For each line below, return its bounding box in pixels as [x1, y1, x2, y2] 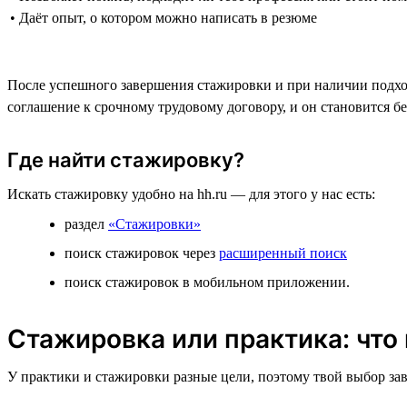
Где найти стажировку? [7, 147, 244, 172]
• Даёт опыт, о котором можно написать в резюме [10, 9, 317, 25]
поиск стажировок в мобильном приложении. [65, 273, 350, 290]
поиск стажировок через [65, 244, 219, 261]
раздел [65, 215, 108, 232]
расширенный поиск [219, 244, 347, 261]
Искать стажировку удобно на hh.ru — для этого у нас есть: [7, 185, 375, 202]
